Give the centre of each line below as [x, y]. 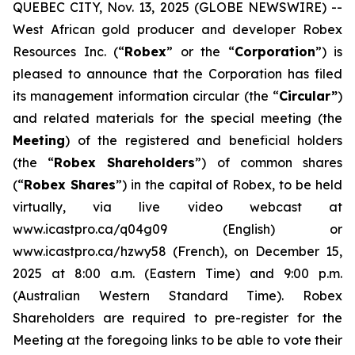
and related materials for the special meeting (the [177, 118]
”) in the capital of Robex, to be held [229, 185]
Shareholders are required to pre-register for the [177, 318]
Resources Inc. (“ [69, 52]
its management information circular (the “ [146, 96]
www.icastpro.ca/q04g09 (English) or [177, 229]
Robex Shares [70, 185]
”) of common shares [269, 162]
